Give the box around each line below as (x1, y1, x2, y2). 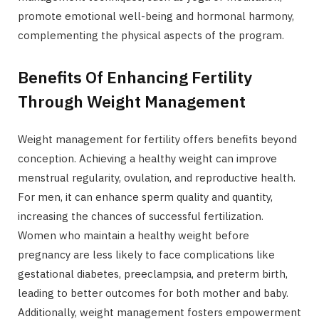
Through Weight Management (18, 90, 246, 112)
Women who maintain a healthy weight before (18, 228, 249, 242)
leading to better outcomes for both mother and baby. (18, 286, 288, 300)
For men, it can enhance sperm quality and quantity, (18, 189, 273, 204)
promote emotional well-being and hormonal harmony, (18, 9, 294, 23)
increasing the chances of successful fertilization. (18, 209, 263, 223)
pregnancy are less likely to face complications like (18, 247, 275, 261)
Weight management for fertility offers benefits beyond (18, 132, 297, 146)
